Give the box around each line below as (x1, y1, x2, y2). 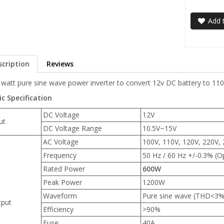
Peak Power (42, 177, 82, 187)
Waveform (42, 190, 77, 200)
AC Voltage (42, 136, 78, 146)
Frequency (42, 150, 76, 160)
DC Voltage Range (42, 123, 102, 133)
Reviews (46, 58, 73, 68)
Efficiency (42, 204, 73, 214)
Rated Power (42, 163, 85, 173)
